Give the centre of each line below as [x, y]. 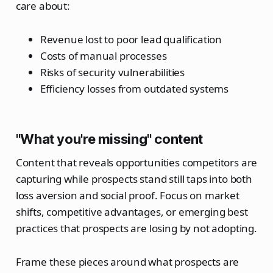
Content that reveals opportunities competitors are [136, 163]
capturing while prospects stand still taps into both [134, 179]
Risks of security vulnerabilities [112, 73]
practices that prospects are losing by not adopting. [136, 229]
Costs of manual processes [103, 56]
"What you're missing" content [109, 139]
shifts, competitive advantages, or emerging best [132, 212]
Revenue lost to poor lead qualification [131, 40]
